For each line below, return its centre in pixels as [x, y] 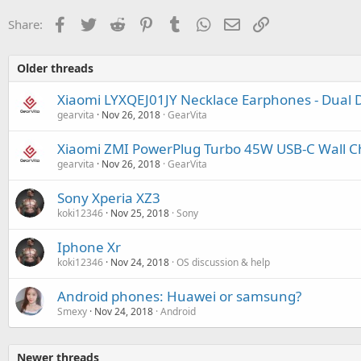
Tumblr [205, 23]
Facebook [96, 23]
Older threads [55, 68]
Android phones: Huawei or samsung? [179, 296]
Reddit [145, 23]
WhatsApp [242, 23]
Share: [25, 24]
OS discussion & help [223, 262]
